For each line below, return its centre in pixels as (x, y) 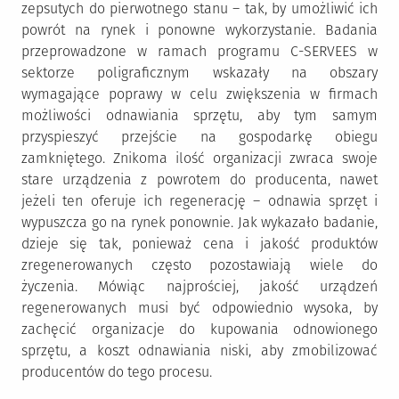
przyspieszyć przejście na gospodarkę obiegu (199, 137)
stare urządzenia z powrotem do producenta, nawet (199, 179)
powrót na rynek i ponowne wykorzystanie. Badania (199, 30)
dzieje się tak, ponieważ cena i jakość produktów (199, 244)
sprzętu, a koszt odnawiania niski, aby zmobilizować (199, 350)
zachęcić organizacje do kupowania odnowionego (199, 329)
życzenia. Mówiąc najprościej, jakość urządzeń (199, 286)
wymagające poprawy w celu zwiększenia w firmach (199, 94)
